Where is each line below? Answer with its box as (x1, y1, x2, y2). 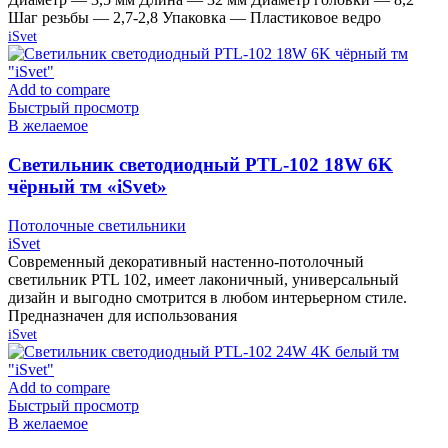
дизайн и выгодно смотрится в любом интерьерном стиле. (8, 288, 407, 306)
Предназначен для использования (8, 306, 237, 324)
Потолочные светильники (8, 216, 186, 234)
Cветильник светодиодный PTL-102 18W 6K (8, 153, 393, 175)
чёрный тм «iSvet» (8, 175, 167, 197)
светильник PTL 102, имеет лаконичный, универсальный (8, 270, 399, 288)
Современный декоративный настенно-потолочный (8, 252, 364, 270)
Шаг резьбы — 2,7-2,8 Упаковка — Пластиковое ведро (8, 9, 381, 27)
